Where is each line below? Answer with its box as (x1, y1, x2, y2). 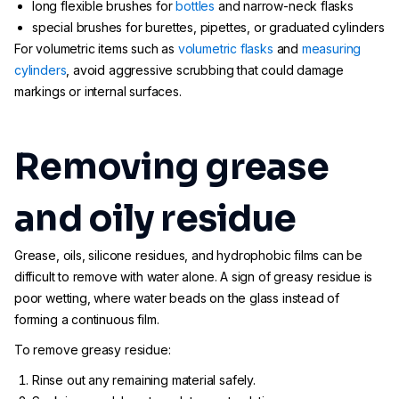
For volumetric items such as (14, 41, 178, 56)
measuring (301, 41, 362, 56)
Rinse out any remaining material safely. (32, 372, 256, 387)
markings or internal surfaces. (14, 84, 182, 99)
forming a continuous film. (14, 312, 159, 327)
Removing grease (14, 144, 329, 190)
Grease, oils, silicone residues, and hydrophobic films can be (14, 248, 363, 263)
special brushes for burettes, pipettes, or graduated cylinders (32, 20, 385, 35)
